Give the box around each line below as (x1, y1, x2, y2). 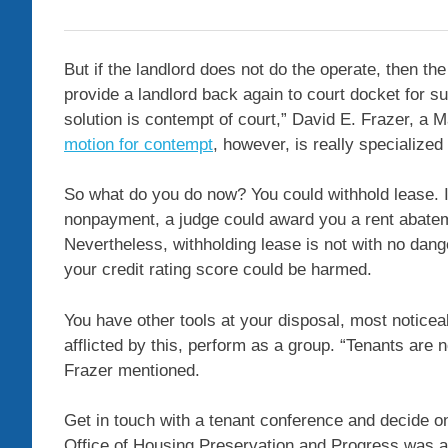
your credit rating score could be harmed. (64, 260, 372, 280)
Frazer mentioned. (64, 360, 200, 380)
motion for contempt (64, 134, 213, 154)
